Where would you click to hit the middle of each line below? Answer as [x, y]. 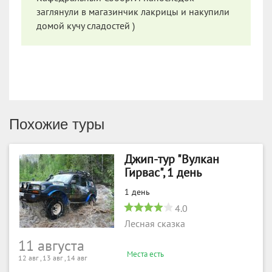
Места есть [145, 254]
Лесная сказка [155, 224]
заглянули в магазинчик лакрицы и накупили [133, 12]
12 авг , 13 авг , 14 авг [53, 258]
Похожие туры [57, 124]
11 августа [51, 246]
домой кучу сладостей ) [86, 26]
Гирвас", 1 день [163, 173]
